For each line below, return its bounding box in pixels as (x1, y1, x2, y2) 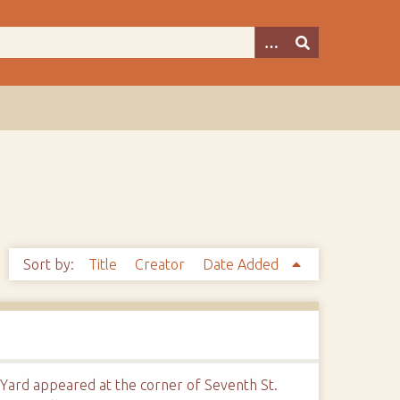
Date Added (202, 256, 282, 272)
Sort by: (22, 256, 78, 272)
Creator (134, 256, 188, 272)
